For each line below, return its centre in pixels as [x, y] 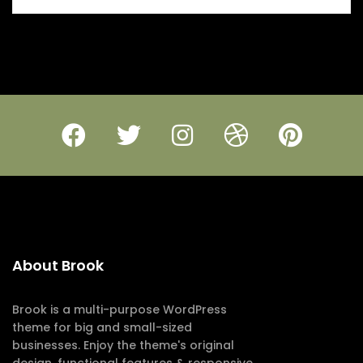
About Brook [58, 265]
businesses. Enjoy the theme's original [123, 345]
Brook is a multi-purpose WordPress [120, 309]
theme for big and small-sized [102, 327]
